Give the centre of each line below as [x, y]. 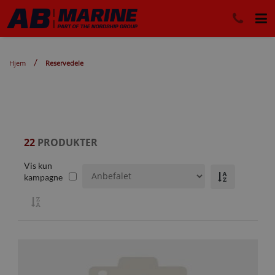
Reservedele [64, 63]
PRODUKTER [66, 142]
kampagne [43, 177]
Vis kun [38, 165]
